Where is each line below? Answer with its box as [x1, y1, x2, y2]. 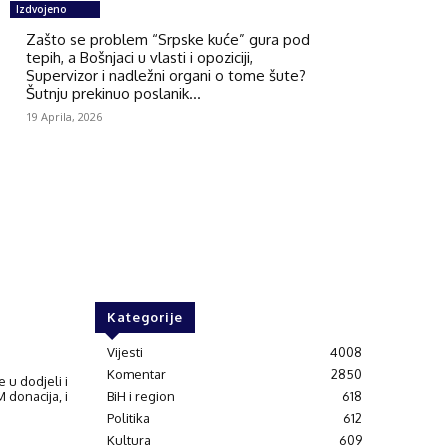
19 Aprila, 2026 [26, 108, 102, 124]
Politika [106, 409, 150, 426]
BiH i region [106, 387, 175, 404]
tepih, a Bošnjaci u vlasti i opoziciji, [26, 47, 253, 67]
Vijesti [106, 343, 143, 360]
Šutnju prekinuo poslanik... [26, 83, 201, 103]
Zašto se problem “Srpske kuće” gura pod [26, 29, 310, 49]
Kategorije [106, 308, 183, 325]
